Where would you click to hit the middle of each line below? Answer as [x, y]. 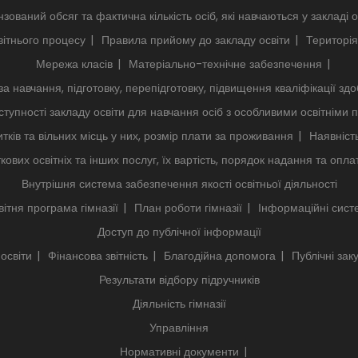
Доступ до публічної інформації [179, 231]
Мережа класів [74, 64]
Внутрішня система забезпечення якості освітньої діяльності [179, 183]
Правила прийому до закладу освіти [196, 40]
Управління [179, 327]
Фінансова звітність [98, 255]
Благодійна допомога [220, 255]
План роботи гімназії [188, 207]
